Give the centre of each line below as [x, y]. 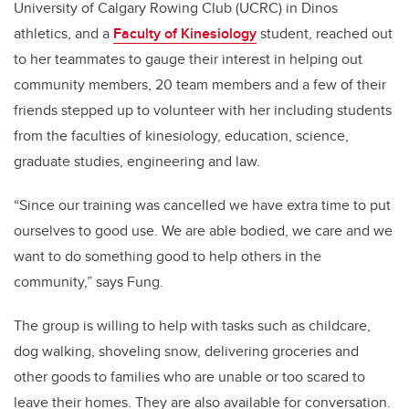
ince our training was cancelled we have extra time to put [209, 205]
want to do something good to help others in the [168, 257]
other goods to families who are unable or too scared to [189, 377]
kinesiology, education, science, [247, 136]
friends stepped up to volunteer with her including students [203, 110]
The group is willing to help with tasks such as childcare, [192, 326]
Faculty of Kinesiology [185, 34]
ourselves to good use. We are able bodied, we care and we [203, 231]
